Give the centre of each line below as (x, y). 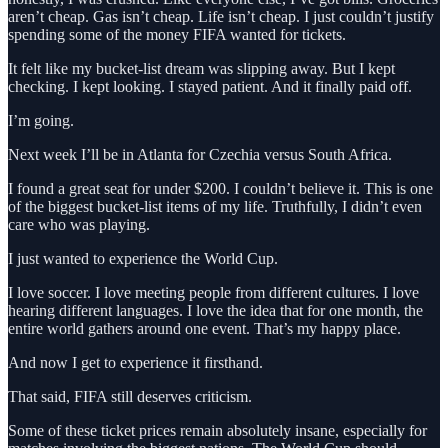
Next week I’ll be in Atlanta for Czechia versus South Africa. (200, 154)
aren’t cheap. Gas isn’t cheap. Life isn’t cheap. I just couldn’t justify (221, 16)
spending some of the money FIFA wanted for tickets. (177, 34)
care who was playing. (79, 224)
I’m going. (41, 120)
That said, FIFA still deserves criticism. (130, 396)
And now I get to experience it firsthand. (135, 362)
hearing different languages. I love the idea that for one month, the (215, 310)
